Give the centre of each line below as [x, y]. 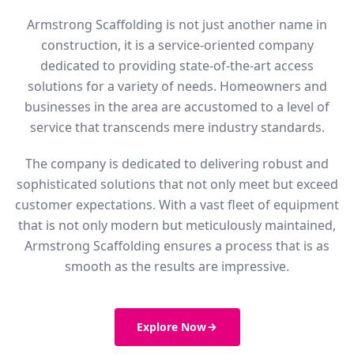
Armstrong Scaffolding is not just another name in [177, 24]
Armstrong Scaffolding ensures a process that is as [177, 245]
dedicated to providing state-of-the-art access [177, 65]
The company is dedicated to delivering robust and [177, 163]
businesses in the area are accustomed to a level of [177, 106]
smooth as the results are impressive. [177, 266]
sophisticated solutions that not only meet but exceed [177, 184]
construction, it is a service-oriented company [177, 45]
